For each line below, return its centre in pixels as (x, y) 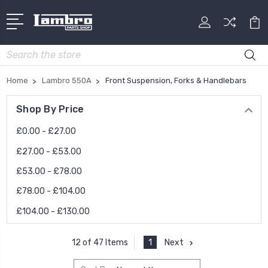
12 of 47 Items (100, 243)
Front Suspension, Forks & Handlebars (176, 80)
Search (20, 51)
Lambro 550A (67, 80)
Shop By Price (50, 109)
